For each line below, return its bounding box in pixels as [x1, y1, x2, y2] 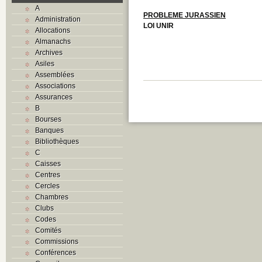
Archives [35, 48, 63, 57]
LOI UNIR [143, 21, 174, 30]
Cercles [35, 181, 60, 190]
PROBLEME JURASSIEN [143, 11, 226, 19]
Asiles [35, 59, 54, 68]
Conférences [35, 248, 76, 257]
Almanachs [35, 37, 71, 46]
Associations [35, 81, 75, 90]
